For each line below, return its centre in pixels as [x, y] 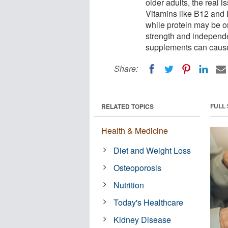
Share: [126, 68]
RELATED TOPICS [127, 106]
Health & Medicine [135, 130]
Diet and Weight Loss [152, 150]
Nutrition [129, 185]
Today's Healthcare [149, 202]
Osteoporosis [138, 167]
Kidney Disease [142, 219]
